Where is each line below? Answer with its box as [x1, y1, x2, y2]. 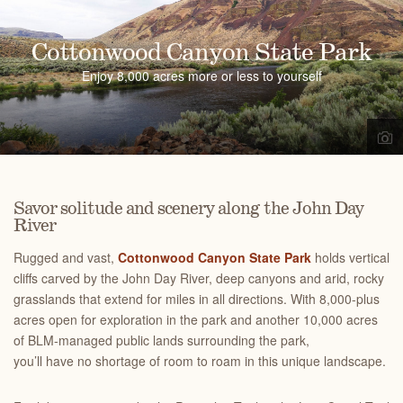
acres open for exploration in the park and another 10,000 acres [13, 310, 378, 328]
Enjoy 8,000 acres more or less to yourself [81, 66, 322, 85]
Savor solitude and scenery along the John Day [13, 198, 363, 220]
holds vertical [311, 248, 390, 266]
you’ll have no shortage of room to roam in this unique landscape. [13, 352, 386, 370]
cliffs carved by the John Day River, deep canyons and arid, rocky [13, 269, 384, 287]
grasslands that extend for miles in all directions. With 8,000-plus [13, 290, 380, 308]
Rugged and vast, [13, 248, 118, 266]
